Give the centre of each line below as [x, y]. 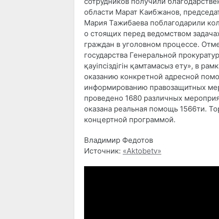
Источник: [103, 151]
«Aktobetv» [142, 151]
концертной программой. [130, 120]
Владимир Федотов [119, 140]
